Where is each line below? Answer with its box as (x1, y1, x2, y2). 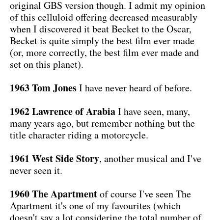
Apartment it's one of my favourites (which (10, 198, 181, 212)
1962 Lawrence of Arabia (10, 104, 115, 118)
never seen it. (10, 163, 62, 177)
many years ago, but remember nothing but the (10, 116, 195, 130)
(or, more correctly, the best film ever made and (10, 45, 199, 59)
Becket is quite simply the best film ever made (10, 33, 194, 47)
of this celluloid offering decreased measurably (10, 10, 197, 24)
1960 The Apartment (10, 186, 97, 201)
